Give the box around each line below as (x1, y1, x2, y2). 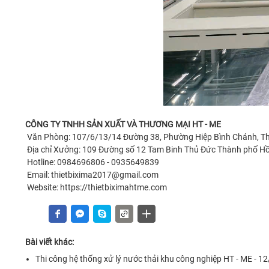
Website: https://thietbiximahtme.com (25, 183, 167, 192)
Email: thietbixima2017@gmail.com (25, 170, 159, 180)
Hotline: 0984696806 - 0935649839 (25, 157, 159, 167)
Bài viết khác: (25, 237, 74, 247)
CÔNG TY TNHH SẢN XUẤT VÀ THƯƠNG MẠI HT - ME (25, 119, 221, 129)
